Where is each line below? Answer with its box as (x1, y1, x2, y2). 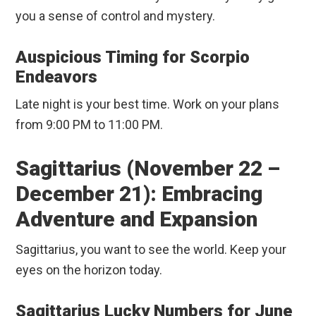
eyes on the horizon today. (16, 262, 163, 278)
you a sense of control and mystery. (16, 8, 216, 24)
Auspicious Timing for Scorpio (16, 47, 250, 68)
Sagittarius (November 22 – (16, 156, 281, 181)
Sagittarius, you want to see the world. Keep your (16, 242, 287, 257)
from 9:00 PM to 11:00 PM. (16, 117, 164, 133)
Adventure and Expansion (16, 207, 258, 232)
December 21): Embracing (16, 181, 263, 207)
